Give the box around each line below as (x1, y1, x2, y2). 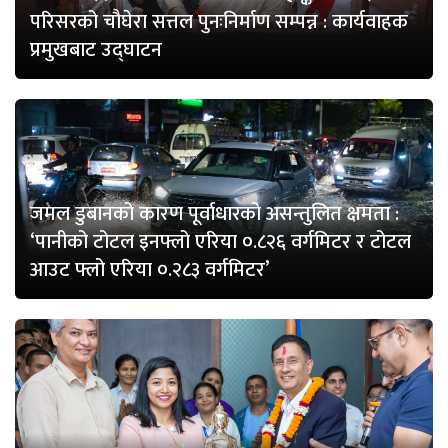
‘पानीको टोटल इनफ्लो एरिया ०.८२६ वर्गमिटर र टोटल (30, 225, 411, 260)
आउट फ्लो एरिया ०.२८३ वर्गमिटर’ (30, 253, 269, 288)
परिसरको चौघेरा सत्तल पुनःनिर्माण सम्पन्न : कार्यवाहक (30, 5, 408, 40)
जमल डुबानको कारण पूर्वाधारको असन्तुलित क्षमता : (30, 197, 399, 232)
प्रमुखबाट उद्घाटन (30, 33, 162, 68)
